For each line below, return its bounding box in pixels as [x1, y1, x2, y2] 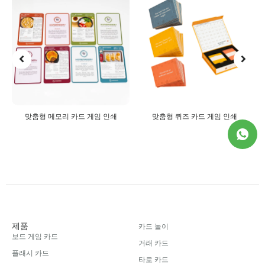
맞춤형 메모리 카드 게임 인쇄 [24, 111, 117, 121]
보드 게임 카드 [12, 231, 58, 241]
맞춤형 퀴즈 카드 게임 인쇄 [151, 111, 237, 121]
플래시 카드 [12, 248, 49, 258]
